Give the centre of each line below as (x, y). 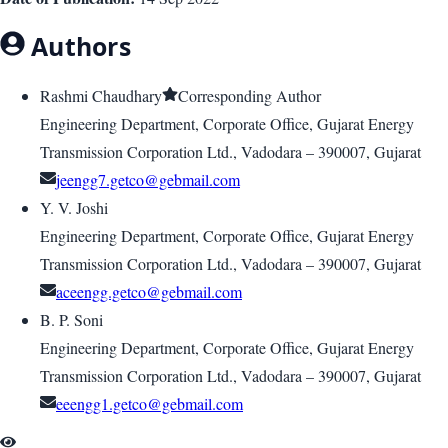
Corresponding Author (249, 96)
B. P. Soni (71, 320)
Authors (77, 45)
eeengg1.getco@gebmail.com (149, 404)
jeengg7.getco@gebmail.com (148, 180)
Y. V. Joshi (74, 208)
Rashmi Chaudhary (101, 96)
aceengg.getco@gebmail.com (149, 292)
